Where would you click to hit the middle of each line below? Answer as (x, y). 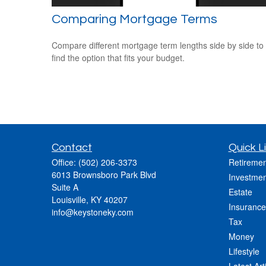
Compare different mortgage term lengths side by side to (158, 45)
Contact (72, 147)
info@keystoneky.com (93, 212)
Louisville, (70, 199)
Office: (65, 162)
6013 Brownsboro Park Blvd (104, 174)
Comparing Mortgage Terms (134, 20)
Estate (240, 191)
